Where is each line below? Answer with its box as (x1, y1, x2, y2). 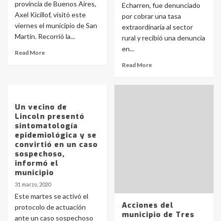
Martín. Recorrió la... (15, 32, 75, 40)
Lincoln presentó (15, 111, 84, 121)
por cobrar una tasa (121, 12, 181, 20)
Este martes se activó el (15, 192, 88, 200)
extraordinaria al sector (121, 23, 193, 31)
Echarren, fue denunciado (121, 1, 200, 9)
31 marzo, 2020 (15, 181, 51, 187)
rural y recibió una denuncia (121, 34, 205, 42)
